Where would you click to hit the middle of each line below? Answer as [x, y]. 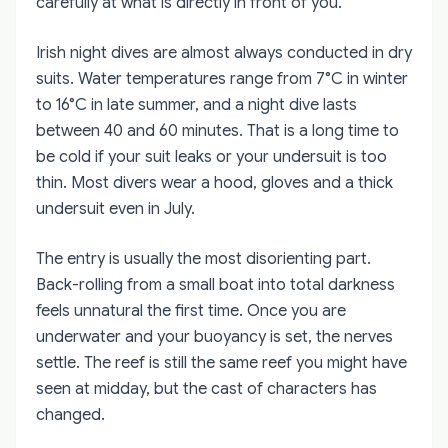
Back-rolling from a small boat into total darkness [215, 284]
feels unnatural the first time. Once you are [191, 310]
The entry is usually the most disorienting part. [203, 258]
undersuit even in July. [115, 208]
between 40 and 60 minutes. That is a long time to [217, 130]
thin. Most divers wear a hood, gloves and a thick [214, 182]
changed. [70, 414]
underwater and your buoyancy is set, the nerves [214, 336]
